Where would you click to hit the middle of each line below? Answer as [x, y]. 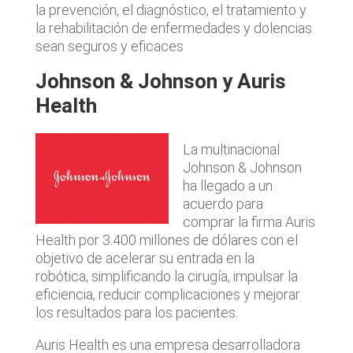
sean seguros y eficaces [112, 46]
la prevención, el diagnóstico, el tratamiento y [171, 10]
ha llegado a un [227, 186]
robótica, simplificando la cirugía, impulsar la [166, 276]
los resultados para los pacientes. [136, 312]
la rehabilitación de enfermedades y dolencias [173, 28]
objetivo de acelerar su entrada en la [145, 258]
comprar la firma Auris [249, 222]
